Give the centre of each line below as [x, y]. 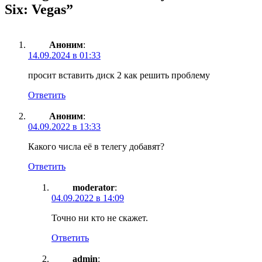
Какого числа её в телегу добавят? [96, 146]
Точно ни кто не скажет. [100, 218]
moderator [94, 187]
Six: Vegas [35, 9]
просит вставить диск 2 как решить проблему [119, 75]
